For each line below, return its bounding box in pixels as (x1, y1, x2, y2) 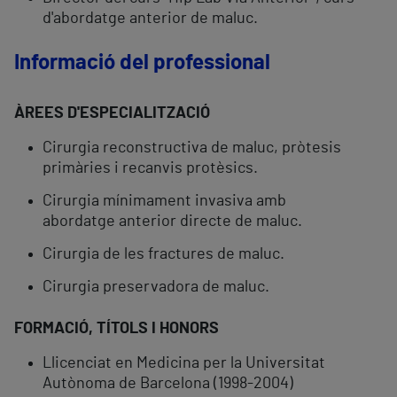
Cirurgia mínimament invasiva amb (43, 193, 286, 210)
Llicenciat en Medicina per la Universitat (43, 355, 325, 372)
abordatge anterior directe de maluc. (43, 214, 302, 230)
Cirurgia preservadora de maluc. (43, 279, 269, 296)
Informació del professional (14, 52, 270, 74)
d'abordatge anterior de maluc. (43, 11, 258, 27)
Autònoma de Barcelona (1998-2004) (43, 376, 293, 393)
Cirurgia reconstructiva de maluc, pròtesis (43, 140, 341, 157)
